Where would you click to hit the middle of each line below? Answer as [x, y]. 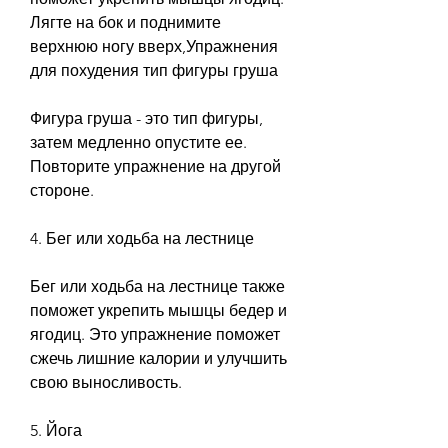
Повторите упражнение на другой [155, 166]
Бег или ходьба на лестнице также [157, 286]
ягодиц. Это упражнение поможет [155, 334]
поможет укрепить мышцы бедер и [158, 310]
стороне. [62, 190]
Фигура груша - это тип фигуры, [146, 118]
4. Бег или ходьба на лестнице [142, 238]
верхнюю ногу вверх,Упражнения [154, 46]
